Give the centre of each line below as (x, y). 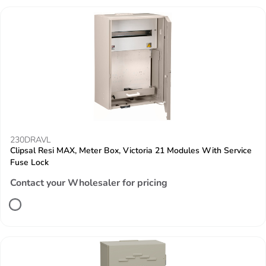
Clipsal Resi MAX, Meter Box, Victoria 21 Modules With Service (131, 151)
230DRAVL (30, 140)
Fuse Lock (29, 162)
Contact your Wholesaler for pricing (89, 183)
